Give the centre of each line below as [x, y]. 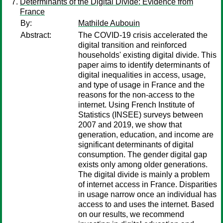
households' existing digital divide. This [147, 55]
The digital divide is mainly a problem [144, 174]
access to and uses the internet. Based [146, 204]
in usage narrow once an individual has [147, 194]
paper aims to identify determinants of [144, 65]
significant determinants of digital [136, 145]
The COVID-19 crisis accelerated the [143, 35]
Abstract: [36, 35]
